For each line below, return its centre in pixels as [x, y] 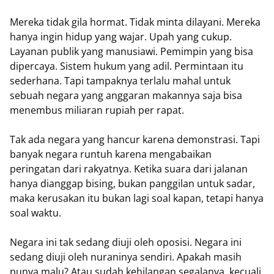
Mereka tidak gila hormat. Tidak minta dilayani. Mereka [135, 22]
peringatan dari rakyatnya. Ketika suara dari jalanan [129, 169]
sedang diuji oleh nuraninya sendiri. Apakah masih [126, 257]
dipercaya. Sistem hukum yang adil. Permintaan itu [127, 66]
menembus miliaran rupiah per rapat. [97, 110]
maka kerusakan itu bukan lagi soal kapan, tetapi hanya [137, 198]
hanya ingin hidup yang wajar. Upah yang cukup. [121, 37]
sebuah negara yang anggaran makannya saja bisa [126, 95]
